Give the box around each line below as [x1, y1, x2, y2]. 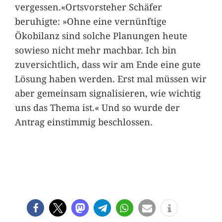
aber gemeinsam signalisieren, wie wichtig [14, 87, 201, 100]
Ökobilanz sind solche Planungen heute [14, 29, 187, 42]
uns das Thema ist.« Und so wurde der [14, 101, 180, 114]
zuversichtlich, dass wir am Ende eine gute [14, 58, 201, 71]
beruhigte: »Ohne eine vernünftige [14, 15, 166, 28]
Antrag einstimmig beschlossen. [14, 115, 153, 128]
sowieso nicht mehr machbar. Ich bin [14, 44, 176, 56]
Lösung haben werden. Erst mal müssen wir [14, 72, 207, 85]
